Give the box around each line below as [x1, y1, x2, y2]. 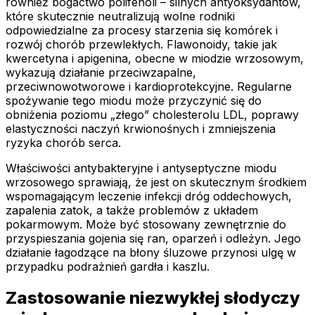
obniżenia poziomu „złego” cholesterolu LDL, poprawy [6, 108, 299, 122]
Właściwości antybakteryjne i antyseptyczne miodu [6, 161, 276, 176]
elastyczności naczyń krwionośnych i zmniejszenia [6, 122, 276, 136]
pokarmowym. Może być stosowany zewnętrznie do [6, 217, 286, 232]
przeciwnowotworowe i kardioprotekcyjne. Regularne [6, 79, 292, 94]
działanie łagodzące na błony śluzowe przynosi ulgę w [6, 245, 296, 260]
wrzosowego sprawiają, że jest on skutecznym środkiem [6, 175, 307, 190]
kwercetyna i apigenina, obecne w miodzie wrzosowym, [6, 51, 304, 66]
